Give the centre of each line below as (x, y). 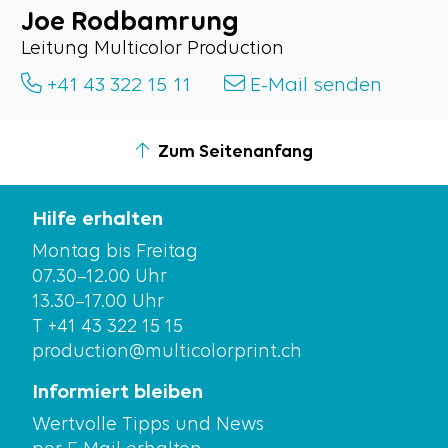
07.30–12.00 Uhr (99, 277)
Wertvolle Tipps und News (147, 425)
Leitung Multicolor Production (152, 49)
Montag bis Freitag (114, 252)
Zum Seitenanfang (235, 153)
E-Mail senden (313, 86)
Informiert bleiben (117, 392)
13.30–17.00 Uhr (97, 302)
